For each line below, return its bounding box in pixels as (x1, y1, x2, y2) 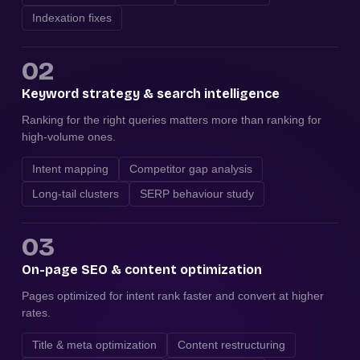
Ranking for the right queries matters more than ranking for (22, 113, 322, 127)
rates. (22, 306, 51, 320)
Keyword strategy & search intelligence (22, 86, 280, 102)
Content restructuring (178, 338, 286, 352)
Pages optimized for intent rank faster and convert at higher (22, 289, 325, 303)
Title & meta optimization (32, 338, 157, 352)
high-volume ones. (22, 130, 117, 144)
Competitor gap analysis (129, 162, 253, 176)
